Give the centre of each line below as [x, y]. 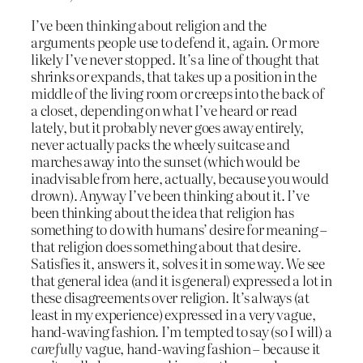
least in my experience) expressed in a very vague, [174, 314]
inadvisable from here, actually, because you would [180, 177]
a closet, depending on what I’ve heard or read [164, 109]
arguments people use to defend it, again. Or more [175, 41]
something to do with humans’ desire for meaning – [179, 228]
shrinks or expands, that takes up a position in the [174, 75]
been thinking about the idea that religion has [162, 211]
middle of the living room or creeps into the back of [177, 92]
